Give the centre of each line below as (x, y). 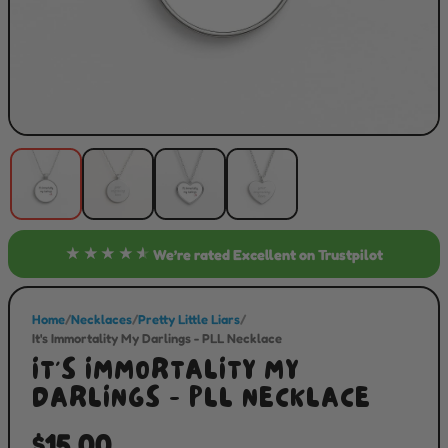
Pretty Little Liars (189, 319)
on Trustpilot (339, 254)
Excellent (264, 254)
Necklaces (101, 319)
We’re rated (192, 254)
